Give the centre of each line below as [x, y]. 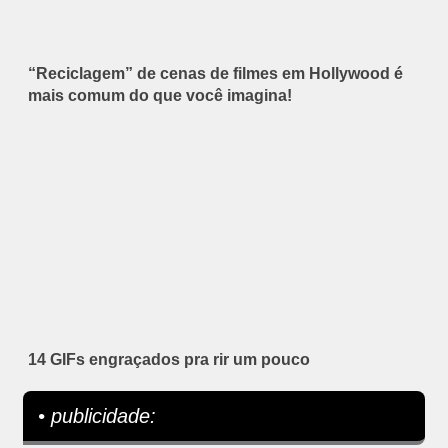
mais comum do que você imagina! [160, 96]
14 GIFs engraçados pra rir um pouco [169, 360]
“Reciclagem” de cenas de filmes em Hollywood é [215, 74]
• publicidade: [97, 416]
